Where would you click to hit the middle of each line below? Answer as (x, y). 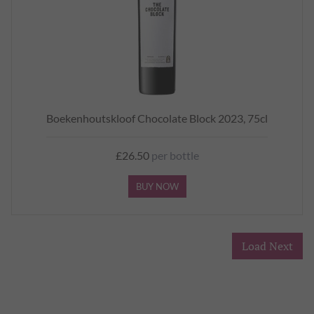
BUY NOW (157, 186)
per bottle (174, 155)
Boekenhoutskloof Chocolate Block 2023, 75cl (157, 118)
